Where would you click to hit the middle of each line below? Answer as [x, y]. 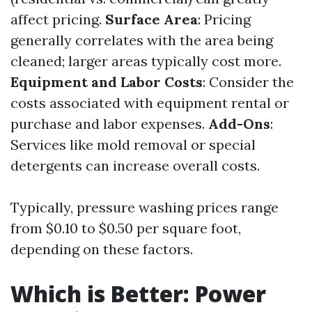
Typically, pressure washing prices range [145, 207]
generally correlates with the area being [142, 40]
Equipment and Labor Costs [107, 82]
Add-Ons [239, 124]
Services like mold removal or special [133, 145]
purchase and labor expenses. [109, 124]
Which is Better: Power [138, 294]
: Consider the [248, 82]
